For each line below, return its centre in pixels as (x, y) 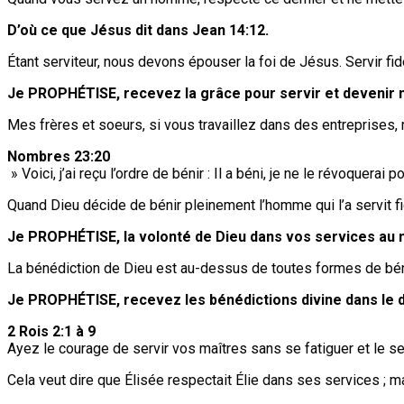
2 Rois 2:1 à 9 (51, 331)
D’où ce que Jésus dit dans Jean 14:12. (138, 30)
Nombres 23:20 (59, 156)
